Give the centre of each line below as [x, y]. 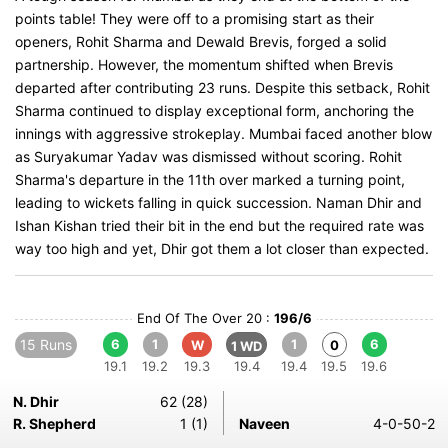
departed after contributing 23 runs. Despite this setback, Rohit [222, 87]
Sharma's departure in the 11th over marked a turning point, [210, 179]
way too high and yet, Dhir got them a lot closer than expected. [222, 248]
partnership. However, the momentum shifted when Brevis [204, 64]
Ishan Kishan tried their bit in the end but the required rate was [219, 225]
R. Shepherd [54, 423]
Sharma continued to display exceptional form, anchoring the [214, 110]
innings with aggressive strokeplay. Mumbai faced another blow [223, 133]
